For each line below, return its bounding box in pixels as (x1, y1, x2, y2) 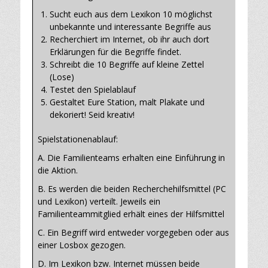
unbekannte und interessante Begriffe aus (50, 21, 211, 33)
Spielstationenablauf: (38, 133, 118, 145)
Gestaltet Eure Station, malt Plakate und (50, 96, 205, 108)
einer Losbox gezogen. (38, 239, 126, 251)
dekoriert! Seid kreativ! (50, 109, 135, 121)
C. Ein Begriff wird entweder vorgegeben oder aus (38, 227, 229, 239)
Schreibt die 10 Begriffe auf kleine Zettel (50, 59, 204, 71)
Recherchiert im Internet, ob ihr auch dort (50, 33, 209, 45)
